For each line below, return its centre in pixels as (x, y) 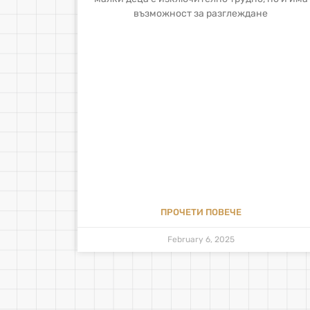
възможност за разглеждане (201, 14)
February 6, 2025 (201, 239)
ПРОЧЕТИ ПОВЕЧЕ (201, 212)
